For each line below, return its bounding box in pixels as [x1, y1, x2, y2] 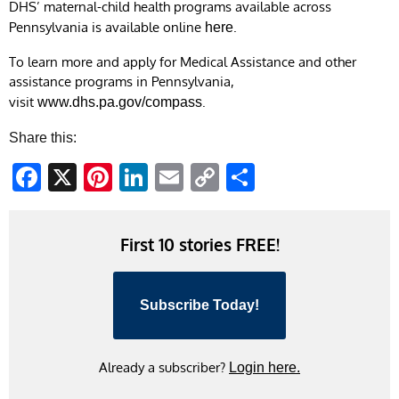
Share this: [9, 129, 77, 145]
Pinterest [112, 160, 225, 193]
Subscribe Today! [140, 297, 259, 313]
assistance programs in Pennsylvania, [9, 72, 234, 90]
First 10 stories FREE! [119, 232, 280, 256]
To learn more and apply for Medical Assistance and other [9, 53, 356, 70]
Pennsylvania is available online [9, 18, 205, 36]
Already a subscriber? [99, 358, 229, 376]
